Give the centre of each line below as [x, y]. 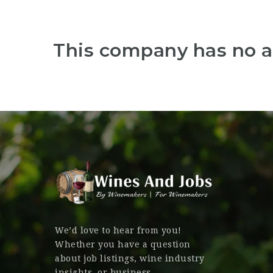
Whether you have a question [123, 245]
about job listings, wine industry [130, 259]
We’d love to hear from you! [118, 231]
